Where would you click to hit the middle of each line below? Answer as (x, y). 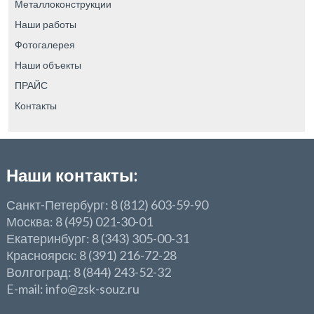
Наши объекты (48, 64)
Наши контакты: (72, 175)
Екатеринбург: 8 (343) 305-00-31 (98, 238)
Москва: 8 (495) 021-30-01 (80, 221)
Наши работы (45, 24)
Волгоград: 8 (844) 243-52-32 (89, 272)
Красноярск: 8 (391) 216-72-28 (92, 255)
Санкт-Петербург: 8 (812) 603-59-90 (108, 204)
